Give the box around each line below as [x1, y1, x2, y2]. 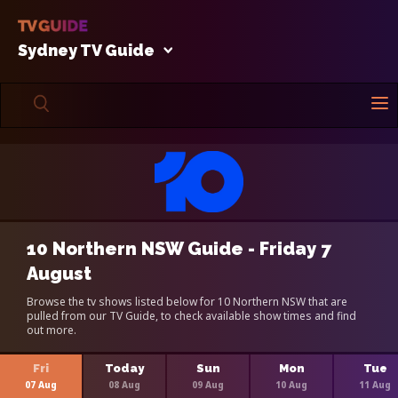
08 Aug [108, 378, 140, 391]
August [27, 262, 92, 284]
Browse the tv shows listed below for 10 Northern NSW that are [27, 293, 347, 309]
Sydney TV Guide [18, 40, 155, 60]
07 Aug [25, 378, 57, 391]
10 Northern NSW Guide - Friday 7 [27, 237, 331, 259]
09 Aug [192, 378, 224, 391]
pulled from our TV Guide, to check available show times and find [27, 307, 356, 323]
